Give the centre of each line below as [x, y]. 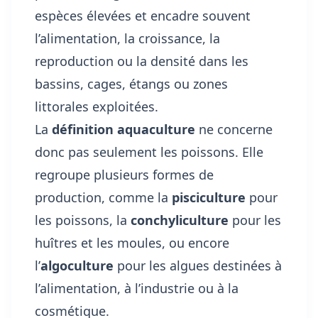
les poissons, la [83, 220]
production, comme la [103, 198]
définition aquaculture [124, 130]
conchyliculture [180, 220]
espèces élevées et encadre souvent [143, 16]
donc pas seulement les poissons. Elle [149, 152]
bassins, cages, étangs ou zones [131, 84]
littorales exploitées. [97, 107]
